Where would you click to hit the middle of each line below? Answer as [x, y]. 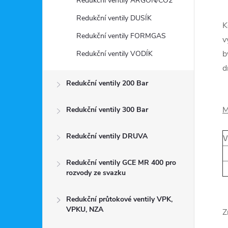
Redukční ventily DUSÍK [114, 18]
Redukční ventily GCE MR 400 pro [121, 163]
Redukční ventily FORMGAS [121, 36]
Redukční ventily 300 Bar [107, 110]
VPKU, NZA [85, 209]
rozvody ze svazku [96, 173]
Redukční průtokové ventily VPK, [119, 199]
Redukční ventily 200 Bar [107, 83]
